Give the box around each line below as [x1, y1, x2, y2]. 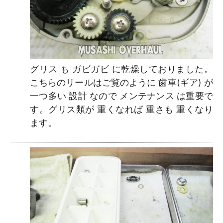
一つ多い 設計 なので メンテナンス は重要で [30, 91, 213, 102]
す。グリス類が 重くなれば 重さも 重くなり [30, 104, 213, 115]
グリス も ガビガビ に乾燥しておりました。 [30, 64, 213, 75]
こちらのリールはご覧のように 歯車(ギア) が [30, 77, 213, 88]
